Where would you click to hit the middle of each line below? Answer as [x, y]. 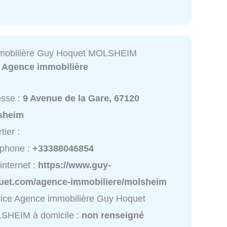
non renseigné [113, 216]
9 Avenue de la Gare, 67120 [81, 99]
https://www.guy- [75, 165]
